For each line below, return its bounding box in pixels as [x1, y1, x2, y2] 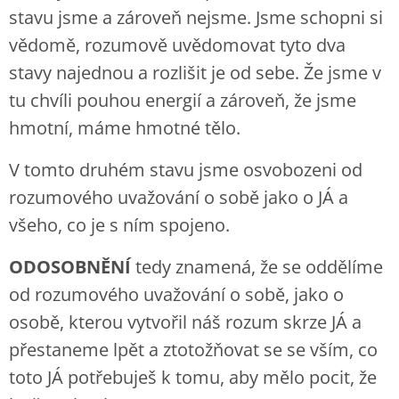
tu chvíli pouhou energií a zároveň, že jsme [9, 88, 356, 112]
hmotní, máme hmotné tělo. [9, 116, 240, 140]
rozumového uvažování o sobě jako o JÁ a [9, 185, 348, 209]
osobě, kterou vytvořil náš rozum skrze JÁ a [9, 310, 362, 334]
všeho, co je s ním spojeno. [9, 213, 230, 237]
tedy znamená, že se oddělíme [131, 255, 383, 279]
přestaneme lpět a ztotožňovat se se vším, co [9, 338, 378, 362]
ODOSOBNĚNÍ [9, 255, 131, 279]
